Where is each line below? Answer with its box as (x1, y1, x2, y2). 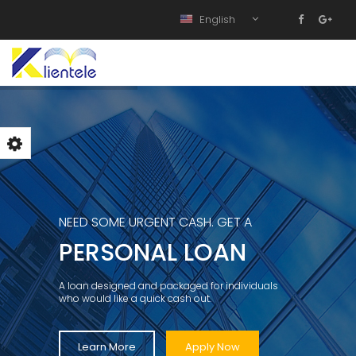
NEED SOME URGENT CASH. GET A (59, 213, 252, 231)
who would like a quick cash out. (59, 292, 211, 305)
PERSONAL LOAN (59, 236, 246, 269)
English (199, 12, 235, 28)
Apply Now (185, 339, 240, 354)
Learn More (78, 339, 136, 354)
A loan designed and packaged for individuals (59, 279, 278, 292)
